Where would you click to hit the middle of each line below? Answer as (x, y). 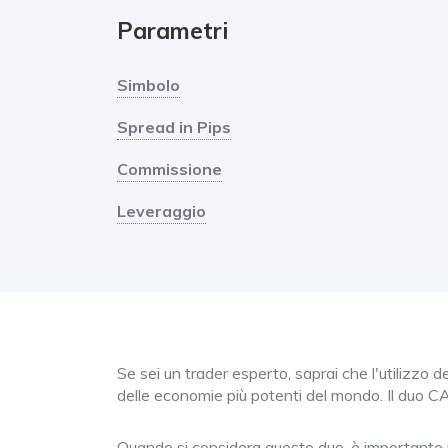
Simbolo (148, 85)
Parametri (172, 30)
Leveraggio (161, 211)
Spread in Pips (174, 127)
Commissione (169, 169)
